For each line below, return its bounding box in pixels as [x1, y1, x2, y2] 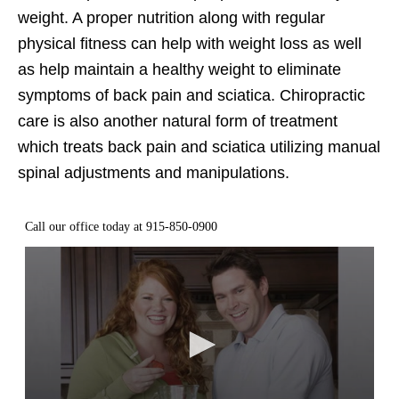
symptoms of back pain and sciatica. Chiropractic [18, 86, 365, 105]
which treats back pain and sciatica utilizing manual [18, 138, 380, 157]
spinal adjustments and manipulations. [18, 164, 289, 183]
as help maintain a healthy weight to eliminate [18, 61, 341, 79]
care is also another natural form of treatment [18, 112, 338, 131]
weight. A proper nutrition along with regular [18, 9, 325, 28]
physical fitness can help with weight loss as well [18, 35, 362, 53]
